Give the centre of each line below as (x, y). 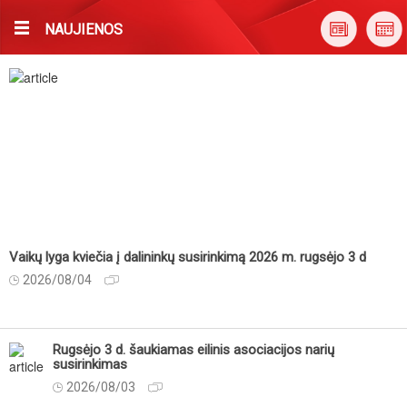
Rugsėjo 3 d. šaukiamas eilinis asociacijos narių (194, 350)
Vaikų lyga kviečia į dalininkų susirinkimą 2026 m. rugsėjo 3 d (188, 257)
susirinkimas (90, 364)
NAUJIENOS (84, 30)
